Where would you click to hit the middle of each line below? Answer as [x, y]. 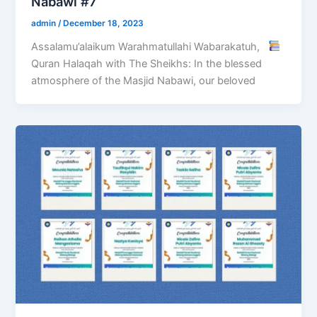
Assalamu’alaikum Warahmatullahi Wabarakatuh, [150, 46]
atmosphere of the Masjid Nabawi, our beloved [144, 80]
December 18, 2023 [104, 23]
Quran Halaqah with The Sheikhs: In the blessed [147, 63]
